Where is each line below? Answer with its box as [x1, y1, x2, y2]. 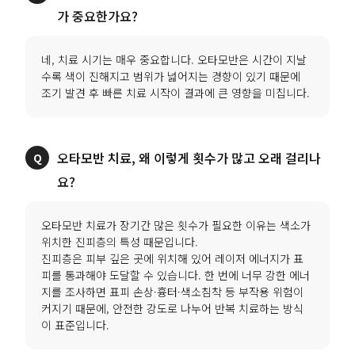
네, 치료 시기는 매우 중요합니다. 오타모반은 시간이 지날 [41, 51, 307, 67]
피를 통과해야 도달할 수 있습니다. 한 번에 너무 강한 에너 [41, 266, 311, 283]
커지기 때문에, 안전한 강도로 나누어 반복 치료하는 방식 [41, 300, 304, 316]
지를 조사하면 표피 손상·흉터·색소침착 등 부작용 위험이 [41, 283, 304, 300]
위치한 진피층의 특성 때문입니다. [41, 233, 199, 250]
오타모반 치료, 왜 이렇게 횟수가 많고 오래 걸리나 [57, 147, 322, 167]
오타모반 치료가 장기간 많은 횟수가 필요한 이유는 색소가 [41, 216, 311, 233]
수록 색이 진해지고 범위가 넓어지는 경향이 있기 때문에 [41, 67, 301, 84]
